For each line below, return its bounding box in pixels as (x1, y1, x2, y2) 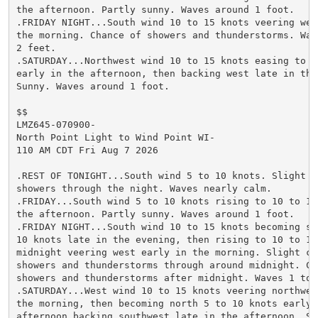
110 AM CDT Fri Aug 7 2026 (16, 144, 158, 155)
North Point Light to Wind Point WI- (16, 131, 215, 143)
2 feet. (16, 42, 56, 53)
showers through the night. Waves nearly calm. (16, 182, 272, 194)
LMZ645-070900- (16, 119, 96, 130)
